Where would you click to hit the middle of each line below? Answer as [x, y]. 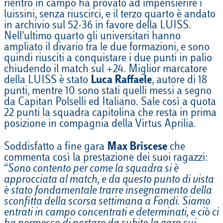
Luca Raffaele [121, 81]
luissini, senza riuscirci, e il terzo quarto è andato [110, 15]
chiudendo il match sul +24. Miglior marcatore [106, 70]
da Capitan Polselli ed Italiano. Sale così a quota [110, 103]
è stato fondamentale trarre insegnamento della [108, 191]
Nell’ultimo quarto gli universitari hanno [92, 37]
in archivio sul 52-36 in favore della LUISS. [98, 26]
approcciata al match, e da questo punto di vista [109, 180]
